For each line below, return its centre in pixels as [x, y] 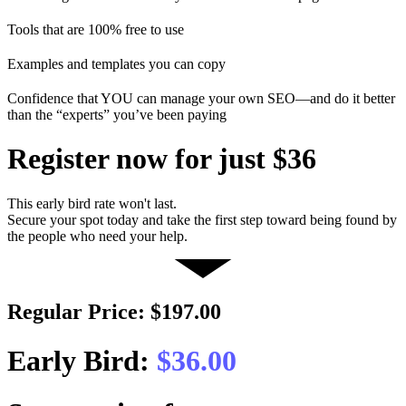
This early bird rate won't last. [92, 203]
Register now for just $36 [162, 159]
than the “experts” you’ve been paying [117, 114]
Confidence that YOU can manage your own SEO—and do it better [201, 98]
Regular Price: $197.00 [114, 312]
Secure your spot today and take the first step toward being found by [202, 219]
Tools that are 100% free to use [96, 29]
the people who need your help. [97, 236]
